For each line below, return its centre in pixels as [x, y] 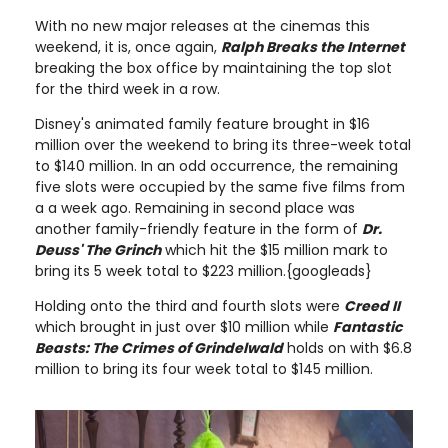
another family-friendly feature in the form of [198, 229]
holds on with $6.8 [347, 348]
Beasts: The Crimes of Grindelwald [159, 348]
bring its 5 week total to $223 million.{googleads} [203, 271]
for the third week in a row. [127, 89]
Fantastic [367, 327]
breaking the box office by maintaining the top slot [213, 68]
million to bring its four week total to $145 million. [204, 369]
